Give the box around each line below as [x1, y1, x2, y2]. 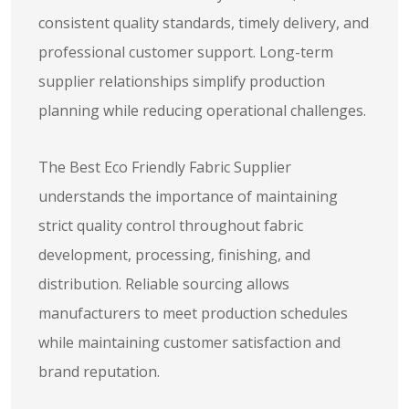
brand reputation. [38, 362, 160, 382]
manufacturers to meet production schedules [38, 303, 348, 323]
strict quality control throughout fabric [38, 215, 303, 236]
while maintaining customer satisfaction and [38, 332, 341, 352]
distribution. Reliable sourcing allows [38, 274, 289, 294]
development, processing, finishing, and [38, 245, 310, 265]
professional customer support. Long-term [38, 42, 333, 62]
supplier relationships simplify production [38, 71, 325, 91]
